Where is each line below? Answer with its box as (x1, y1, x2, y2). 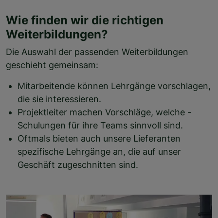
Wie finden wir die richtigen (6, 13, 163, 27)
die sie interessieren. (18, 94, 101, 104)
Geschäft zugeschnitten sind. (18, 160, 138, 170)
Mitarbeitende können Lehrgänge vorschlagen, (18, 81, 211, 91)
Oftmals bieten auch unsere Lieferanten (18, 133, 181, 144)
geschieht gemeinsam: (6, 60, 98, 70)
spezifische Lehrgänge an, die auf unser (18, 146, 181, 157)
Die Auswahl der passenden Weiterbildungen (6, 47, 188, 57)
